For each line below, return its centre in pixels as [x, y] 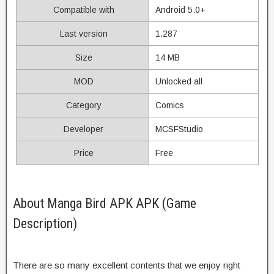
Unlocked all [179, 81]
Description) [45, 223]
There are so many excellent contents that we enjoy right [127, 265]
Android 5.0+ [180, 9]
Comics [169, 105]
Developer [82, 129]
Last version [82, 33]
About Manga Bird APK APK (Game [105, 203]
